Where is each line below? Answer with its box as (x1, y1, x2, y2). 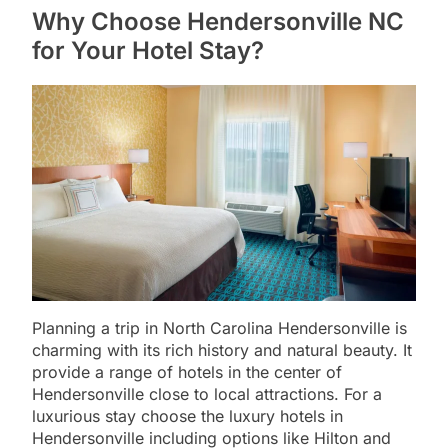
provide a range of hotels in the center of (32, 362, 342, 383)
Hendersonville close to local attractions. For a (32, 384, 382, 405)
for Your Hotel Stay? (32, 36, 264, 66)
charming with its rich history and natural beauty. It (32, 340, 412, 361)
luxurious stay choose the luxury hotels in (32, 406, 343, 427)
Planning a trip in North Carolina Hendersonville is (32, 318, 407, 339)
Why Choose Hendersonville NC (32, 7, 404, 37)
